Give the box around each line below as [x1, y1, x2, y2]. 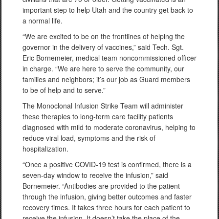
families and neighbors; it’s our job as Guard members [22, 74, 190, 84]
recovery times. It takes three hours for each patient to [22, 202, 190, 212]
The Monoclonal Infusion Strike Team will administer [22, 100, 183, 110]
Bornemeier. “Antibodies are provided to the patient [22, 180, 180, 191]
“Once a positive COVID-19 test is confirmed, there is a [22, 159, 192, 169]
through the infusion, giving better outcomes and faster [22, 191, 192, 201]
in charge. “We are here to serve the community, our [22, 63, 184, 73]
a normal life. [22, 15, 63, 25]
